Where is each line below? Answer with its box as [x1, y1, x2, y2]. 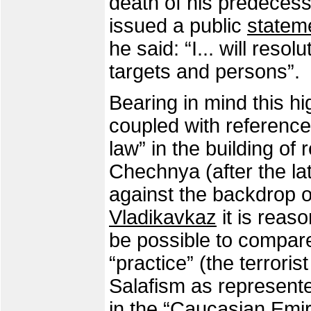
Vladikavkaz [109, 206, 217, 228]
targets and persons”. [109, 60, 300, 83]
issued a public [109, 15, 247, 37]
